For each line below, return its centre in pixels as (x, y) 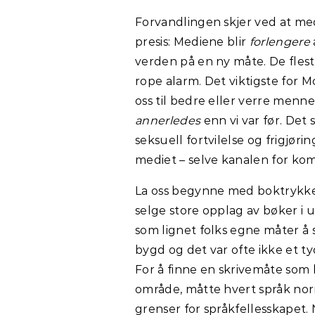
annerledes (169, 120)
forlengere (281, 41)
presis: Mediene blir (192, 41)
